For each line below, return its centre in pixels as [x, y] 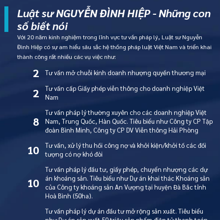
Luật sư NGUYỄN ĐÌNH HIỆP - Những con [114, 13]
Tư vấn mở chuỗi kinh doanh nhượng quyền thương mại [125, 72]
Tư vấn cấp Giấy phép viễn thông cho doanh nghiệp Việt [125, 88]
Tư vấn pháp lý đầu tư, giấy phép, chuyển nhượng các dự [126, 169]
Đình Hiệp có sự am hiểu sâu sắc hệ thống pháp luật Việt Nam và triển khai [114, 46]
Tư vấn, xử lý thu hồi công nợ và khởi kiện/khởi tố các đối [125, 145]
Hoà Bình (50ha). [69, 196]
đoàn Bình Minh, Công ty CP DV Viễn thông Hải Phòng [122, 130]
